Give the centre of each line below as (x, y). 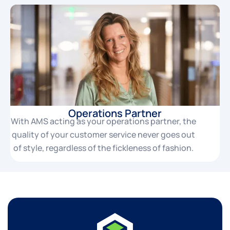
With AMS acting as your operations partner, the (104, 121)
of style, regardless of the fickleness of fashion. (104, 148)
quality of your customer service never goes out (104, 134)
